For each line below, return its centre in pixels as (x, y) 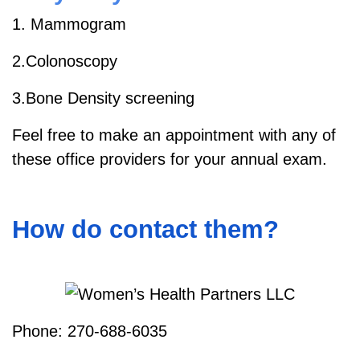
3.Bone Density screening (103, 98)
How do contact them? (145, 229)
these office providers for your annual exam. (170, 160)
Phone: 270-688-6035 (90, 331)
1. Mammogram (69, 25)
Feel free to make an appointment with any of (174, 135)
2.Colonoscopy (65, 61)
